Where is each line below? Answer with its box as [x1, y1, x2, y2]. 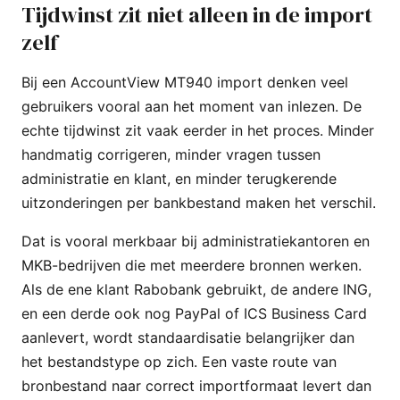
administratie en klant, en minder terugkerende [21, 169, 337, 187]
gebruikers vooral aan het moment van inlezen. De [21, 96, 362, 115]
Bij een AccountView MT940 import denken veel [21, 72, 348, 91]
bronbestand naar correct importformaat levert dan [21, 376, 371, 395]
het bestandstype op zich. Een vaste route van [21, 352, 337, 371]
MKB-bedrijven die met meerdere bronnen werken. [21, 255, 362, 274]
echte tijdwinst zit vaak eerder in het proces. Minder [21, 121, 374, 139]
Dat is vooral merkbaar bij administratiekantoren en [21, 231, 370, 250]
